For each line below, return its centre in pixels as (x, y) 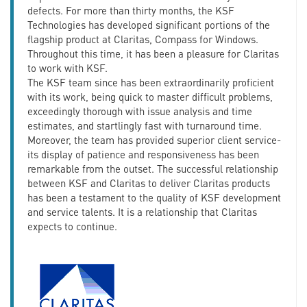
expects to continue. (72, 226)
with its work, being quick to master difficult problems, (150, 96)
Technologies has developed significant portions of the (149, 24)
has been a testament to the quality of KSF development (154, 197)
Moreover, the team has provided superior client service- (154, 139)
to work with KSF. (67, 67)
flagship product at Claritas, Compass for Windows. (143, 39)
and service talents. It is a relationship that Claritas (142, 211)
